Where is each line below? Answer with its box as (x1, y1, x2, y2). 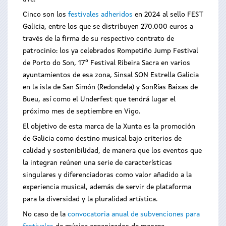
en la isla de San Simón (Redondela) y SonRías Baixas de (23, 84, 198, 91)
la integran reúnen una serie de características (23, 159, 172, 166)
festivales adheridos (68, 11, 133, 18)
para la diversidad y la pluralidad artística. (23, 196, 157, 203)
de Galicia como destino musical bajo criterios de (23, 135, 182, 142)
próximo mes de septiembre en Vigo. (23, 108, 140, 115)
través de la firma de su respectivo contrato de (23, 35, 174, 42)
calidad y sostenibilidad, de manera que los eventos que (23, 147, 202, 154)
